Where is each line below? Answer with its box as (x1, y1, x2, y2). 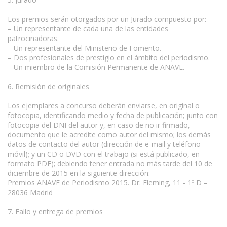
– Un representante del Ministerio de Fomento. (8, 43, 161, 53)
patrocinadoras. (8, 33, 59, 43)
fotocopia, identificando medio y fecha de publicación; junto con (8, 110, 218, 120)
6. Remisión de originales (8, 81, 89, 91)
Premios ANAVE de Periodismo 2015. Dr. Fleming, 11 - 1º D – (8, 177, 208, 187)
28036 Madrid (8, 187, 53, 197)
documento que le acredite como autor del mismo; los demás (8, 129, 211, 139)
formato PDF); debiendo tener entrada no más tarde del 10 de (8, 158, 212, 168)
